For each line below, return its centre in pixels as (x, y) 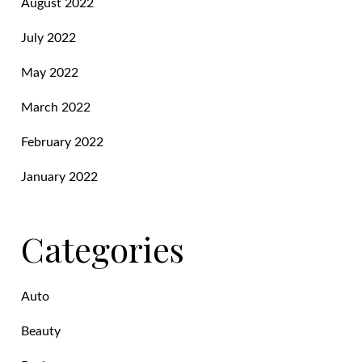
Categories (103, 248)
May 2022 (50, 72)
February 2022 (63, 142)
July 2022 (49, 38)
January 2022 (60, 177)
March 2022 (56, 107)
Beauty (41, 331)
